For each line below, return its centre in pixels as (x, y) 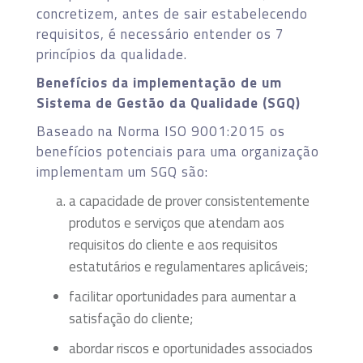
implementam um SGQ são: (122, 171)
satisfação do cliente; (131, 318)
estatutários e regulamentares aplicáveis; (188, 266)
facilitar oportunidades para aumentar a (183, 296)
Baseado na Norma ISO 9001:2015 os (161, 131)
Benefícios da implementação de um (159, 82)
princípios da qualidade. (112, 54)
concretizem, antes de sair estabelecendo (172, 13)
